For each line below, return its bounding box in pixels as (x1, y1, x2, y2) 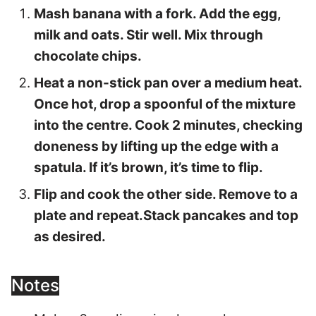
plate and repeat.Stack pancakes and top (34, 207, 298, 224)
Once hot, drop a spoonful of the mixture (34, 96, 296, 113)
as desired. (34, 229, 106, 245)
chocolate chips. (34, 48, 142, 65)
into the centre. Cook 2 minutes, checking (34, 117, 303, 134)
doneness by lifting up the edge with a (34, 138, 279, 155)
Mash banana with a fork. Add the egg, (34, 6, 281, 23)
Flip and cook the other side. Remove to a (34, 186, 298, 203)
